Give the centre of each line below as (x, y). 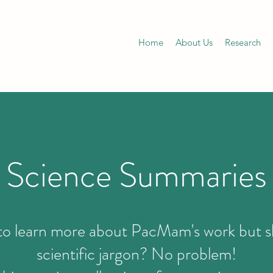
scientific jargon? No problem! (136, 254)
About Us (194, 42)
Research (243, 42)
